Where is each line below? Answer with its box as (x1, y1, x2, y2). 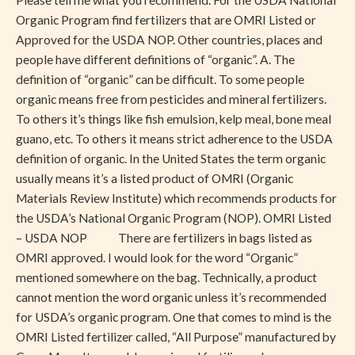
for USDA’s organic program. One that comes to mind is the (16, 310, 331, 325)
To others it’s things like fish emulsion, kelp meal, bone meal (16, 112, 331, 127)
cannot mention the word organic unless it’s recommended (16, 290, 326, 305)
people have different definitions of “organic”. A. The (16, 52, 295, 67)
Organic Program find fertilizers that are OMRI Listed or (16, 13, 316, 28)
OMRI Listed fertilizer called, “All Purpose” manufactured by (16, 330, 336, 345)
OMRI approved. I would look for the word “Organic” (16, 250, 298, 265)
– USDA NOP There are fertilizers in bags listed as (16, 231, 312, 246)
